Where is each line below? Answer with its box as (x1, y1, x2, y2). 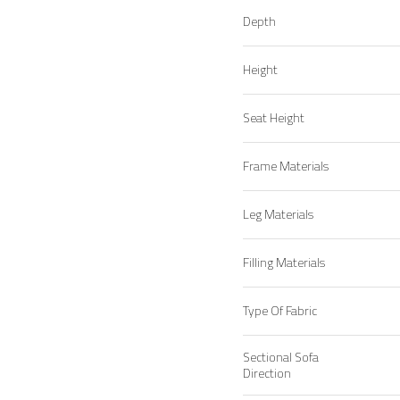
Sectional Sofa (243, 347, 319, 367)
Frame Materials (243, 156, 329, 176)
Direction (243, 363, 291, 383)
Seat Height (243, 108, 304, 128)
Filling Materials (243, 253, 325, 272)
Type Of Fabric (243, 301, 317, 321)
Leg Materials (243, 204, 313, 224)
